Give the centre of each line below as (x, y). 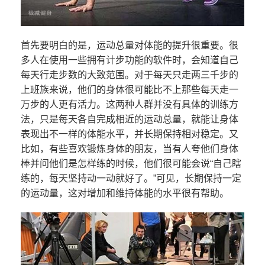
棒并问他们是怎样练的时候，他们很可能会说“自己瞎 (131, 163)
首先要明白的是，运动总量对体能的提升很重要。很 (130, 45)
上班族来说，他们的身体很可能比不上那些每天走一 (130, 89)
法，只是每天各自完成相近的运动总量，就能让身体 (130, 119)
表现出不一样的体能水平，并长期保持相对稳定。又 (130, 134)
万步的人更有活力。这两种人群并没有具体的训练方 (130, 104)
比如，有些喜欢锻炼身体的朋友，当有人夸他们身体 (130, 148)
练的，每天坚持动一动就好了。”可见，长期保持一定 (131, 178)
